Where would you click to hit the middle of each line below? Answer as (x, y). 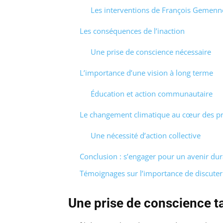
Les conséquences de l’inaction (132, 31)
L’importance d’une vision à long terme (146, 72)
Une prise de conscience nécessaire (151, 52)
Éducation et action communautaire (152, 93)
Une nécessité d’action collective (146, 135)
